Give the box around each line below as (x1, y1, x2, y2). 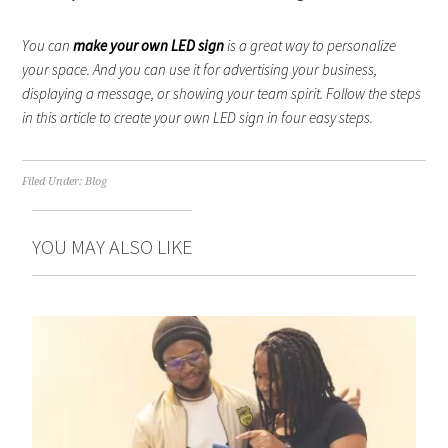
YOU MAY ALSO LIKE (32, 233, 193, 259)
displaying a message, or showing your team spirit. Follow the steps (22, 83, 422, 103)
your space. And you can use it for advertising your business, (22, 59, 378, 79)
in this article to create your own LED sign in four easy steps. (22, 107, 374, 127)
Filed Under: (22, 174, 86, 188)
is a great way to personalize (224, 35, 397, 55)
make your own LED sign (70, 35, 225, 55)
